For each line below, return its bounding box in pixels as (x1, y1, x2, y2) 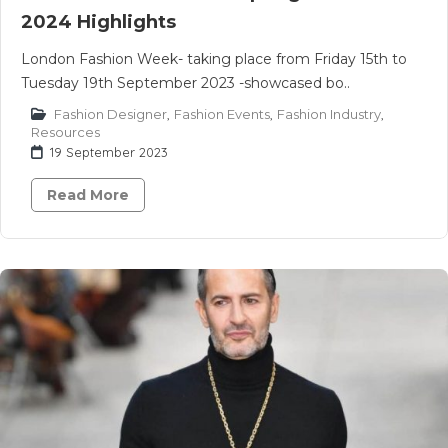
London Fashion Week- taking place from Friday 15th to (21, 50, 407, 68)
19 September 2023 (50, 144, 168, 160)
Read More (47, 186, 129, 204)
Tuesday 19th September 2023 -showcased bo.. (21, 74, 350, 92)
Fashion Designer (54, 106, 167, 122)
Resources (31, 124, 100, 140)
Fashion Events (174, 106, 270, 122)
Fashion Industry (277, 106, 381, 122)
